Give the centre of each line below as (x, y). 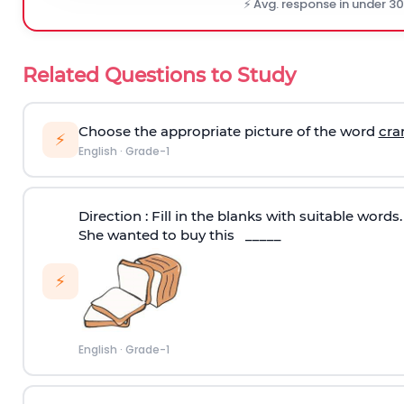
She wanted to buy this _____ (179, 234)
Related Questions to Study (159, 75)
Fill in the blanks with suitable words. (276, 216)
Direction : (115, 216)
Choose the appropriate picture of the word (228, 131)
